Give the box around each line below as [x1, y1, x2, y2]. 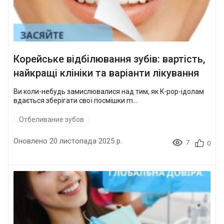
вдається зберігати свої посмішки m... [13, 96, 137, 104]
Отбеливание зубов [19, 115, 84, 123]
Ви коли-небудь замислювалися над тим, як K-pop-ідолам [13, 87, 204, 95]
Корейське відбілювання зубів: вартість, [13, 52, 205, 65]
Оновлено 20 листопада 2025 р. [13, 136, 122, 145]
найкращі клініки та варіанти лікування [13, 66, 199, 79]
